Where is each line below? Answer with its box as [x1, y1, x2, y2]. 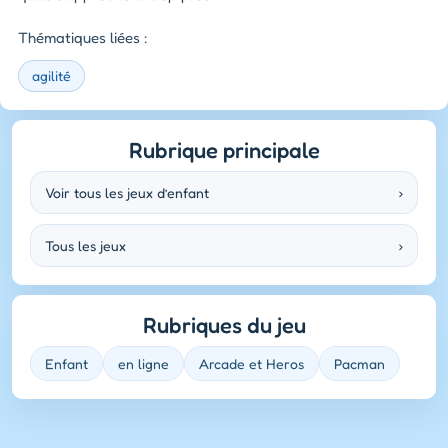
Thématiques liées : [18, 28, 148, 48]
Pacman [334, 355, 385, 373]
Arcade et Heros [199, 355, 304, 373]
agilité [32, 67, 71, 85]
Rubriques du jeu [142, 312, 306, 339]
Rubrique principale [128, 137, 320, 164]
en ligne [118, 355, 169, 373]
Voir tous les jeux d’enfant [45, 184, 209, 202]
